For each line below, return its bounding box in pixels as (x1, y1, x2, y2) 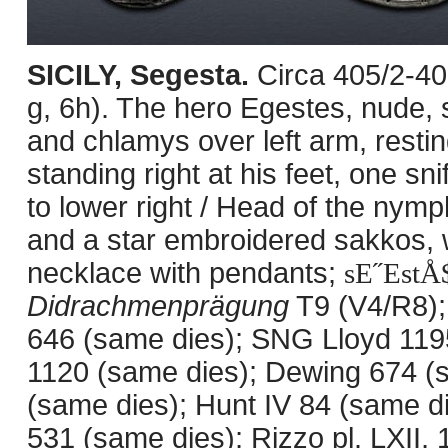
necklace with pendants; (27, 257, 344, 289)
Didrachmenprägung (27, 290, 289, 322)
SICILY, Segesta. (27, 59, 257, 91)
